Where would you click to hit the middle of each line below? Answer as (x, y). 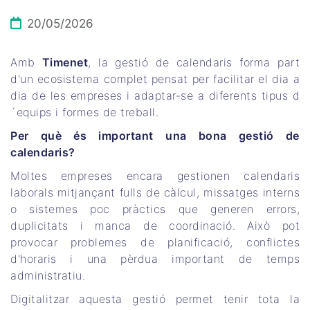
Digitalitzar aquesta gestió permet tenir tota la (155, 299)
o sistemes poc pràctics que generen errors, (155, 209)
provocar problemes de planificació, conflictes (155, 243)
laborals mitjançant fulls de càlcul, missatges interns (155, 193)
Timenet (65, 63)
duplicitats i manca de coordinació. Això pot (155, 226)
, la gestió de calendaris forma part (194, 63)
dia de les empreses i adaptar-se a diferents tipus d (155, 96)
